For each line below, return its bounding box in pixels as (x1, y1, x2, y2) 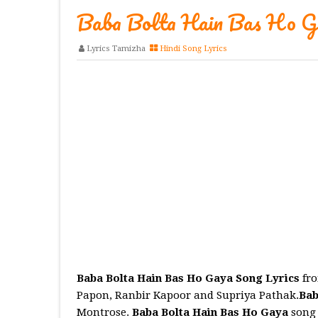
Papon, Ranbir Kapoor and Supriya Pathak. (76, 289, 299, 302)
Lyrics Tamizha (86, 44, 146, 54)
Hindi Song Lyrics (159, 44, 227, 54)
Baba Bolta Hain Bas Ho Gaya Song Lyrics (76, 272, 300, 285)
